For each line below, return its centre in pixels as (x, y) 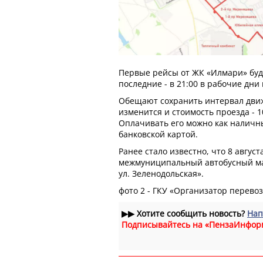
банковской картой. (158, 134)
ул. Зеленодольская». (161, 173)
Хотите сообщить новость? (191, 213)
